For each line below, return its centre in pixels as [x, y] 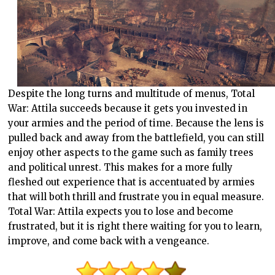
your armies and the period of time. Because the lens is [136, 123]
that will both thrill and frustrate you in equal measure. [136, 196]
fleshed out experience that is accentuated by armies [132, 182]
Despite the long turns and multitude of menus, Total [132, 93]
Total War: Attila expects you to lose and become [121, 211]
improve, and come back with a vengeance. [109, 241]
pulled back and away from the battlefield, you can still [136, 137]
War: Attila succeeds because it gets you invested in [128, 108]
